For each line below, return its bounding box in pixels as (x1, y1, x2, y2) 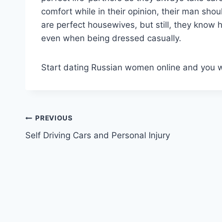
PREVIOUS (35, 114, 73, 122)
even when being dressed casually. (41, 33, 184, 43)
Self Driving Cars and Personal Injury (25, 130, 170, 140)
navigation (25, 133, 96, 151)
